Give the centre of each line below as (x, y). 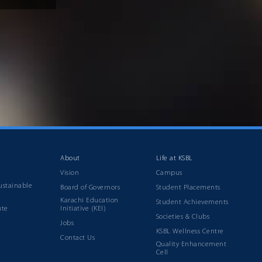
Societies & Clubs (183, 217)
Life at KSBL (174, 158)
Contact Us (78, 238)
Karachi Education (89, 201)
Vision (70, 173)
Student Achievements (192, 202)
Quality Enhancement (191, 244)
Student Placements (188, 188)
